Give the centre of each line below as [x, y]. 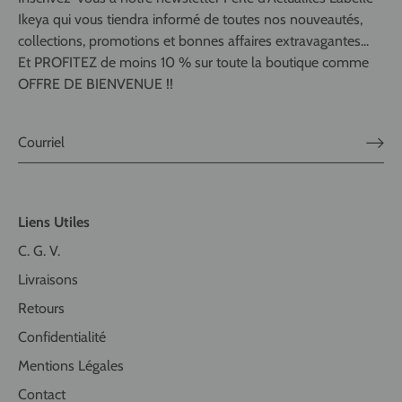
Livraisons [48, 279]
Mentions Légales [71, 365]
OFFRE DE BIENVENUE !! [96, 83]
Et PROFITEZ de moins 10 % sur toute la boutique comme [193, 62]
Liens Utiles [54, 222]
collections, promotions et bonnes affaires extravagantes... [193, 40]
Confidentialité [62, 336]
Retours [41, 308]
